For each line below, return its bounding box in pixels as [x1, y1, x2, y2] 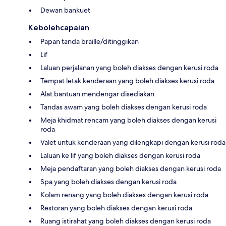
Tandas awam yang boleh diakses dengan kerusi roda [40, 102, 207, 111]
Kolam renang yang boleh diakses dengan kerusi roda [40, 190, 208, 199]
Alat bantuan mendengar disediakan [40, 89, 154, 98]
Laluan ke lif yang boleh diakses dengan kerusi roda [40, 150, 200, 160]
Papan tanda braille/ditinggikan [40, 36, 139, 46]
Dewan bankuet [40, 5, 90, 15]
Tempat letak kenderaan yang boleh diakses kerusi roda [40, 76, 214, 85]
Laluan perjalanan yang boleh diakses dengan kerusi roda [40, 63, 218, 72]
